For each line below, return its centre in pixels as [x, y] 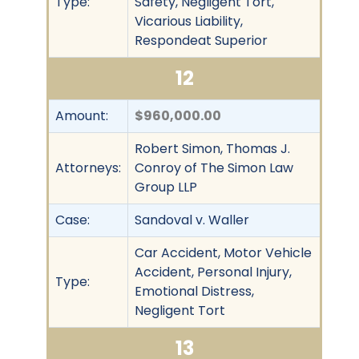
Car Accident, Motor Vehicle [223, 252]
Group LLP [166, 187]
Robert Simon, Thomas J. [212, 148]
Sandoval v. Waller [192, 220]
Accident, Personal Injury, [213, 272]
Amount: [82, 115]
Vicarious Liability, [189, 21]
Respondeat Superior [201, 40]
